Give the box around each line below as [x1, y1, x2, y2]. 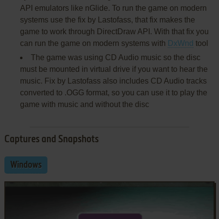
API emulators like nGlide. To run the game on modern [20, 4, 207, 13]
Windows [10, 161, 42, 170]
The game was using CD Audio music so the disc [30, 53, 200, 62]
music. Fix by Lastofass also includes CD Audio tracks [20, 77, 207, 86]
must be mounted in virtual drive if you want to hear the [20, 65, 208, 74]
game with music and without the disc [20, 100, 149, 109]
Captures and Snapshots [4, 135, 99, 145]
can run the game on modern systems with [20, 39, 168, 48]
